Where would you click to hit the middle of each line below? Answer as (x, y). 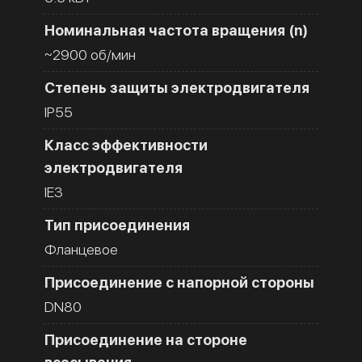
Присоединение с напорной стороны (179, 282)
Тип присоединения (117, 225)
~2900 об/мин (90, 54)
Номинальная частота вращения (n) (176, 30)
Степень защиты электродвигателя (177, 87)
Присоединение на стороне (146, 339)
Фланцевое (81, 249)
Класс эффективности (126, 145)
